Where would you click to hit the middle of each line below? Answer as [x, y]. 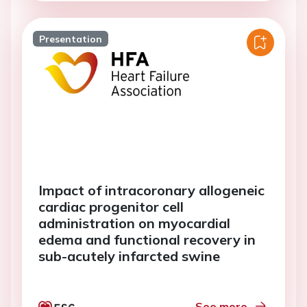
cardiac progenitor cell [111, 207]
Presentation [70, 39]
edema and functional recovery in [147, 240]
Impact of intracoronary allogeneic [151, 190]
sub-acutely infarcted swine [129, 256]
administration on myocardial [134, 223]
